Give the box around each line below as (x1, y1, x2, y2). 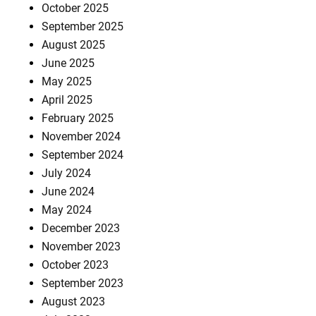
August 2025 (42, 37, 106, 51)
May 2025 (42, 74, 92, 88)
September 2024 (42, 147, 124, 162)
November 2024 (42, 129, 121, 143)
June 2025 (42, 56, 95, 70)
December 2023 (42, 221, 121, 235)
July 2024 (42, 166, 92, 180)
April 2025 (42, 92, 93, 107)
